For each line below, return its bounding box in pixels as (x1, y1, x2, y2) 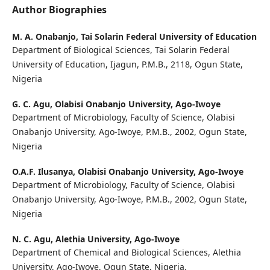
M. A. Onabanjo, (11, 30, 81, 42)
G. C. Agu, (11, 98, 55, 110)
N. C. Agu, (11, 233, 55, 245)
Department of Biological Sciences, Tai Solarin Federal (11, 43, 230, 55)
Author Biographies (11, 2, 107, 16)
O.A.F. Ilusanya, (11, 165, 78, 177)
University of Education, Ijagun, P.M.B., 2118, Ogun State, (11, 58, 243, 70)
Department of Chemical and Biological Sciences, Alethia (11, 246, 241, 258)
